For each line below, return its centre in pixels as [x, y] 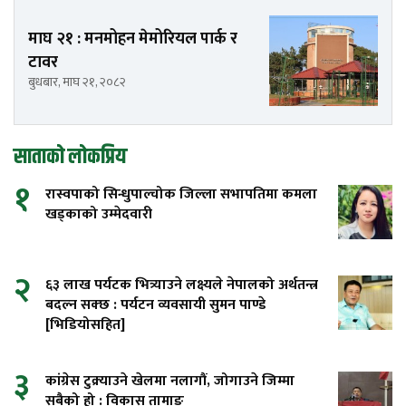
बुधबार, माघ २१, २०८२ [77, 82]
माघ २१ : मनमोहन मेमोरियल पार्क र [133, 39]
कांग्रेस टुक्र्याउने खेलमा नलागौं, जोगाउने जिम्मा [170, 382]
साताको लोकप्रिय [70, 157]
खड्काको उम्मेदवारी [99, 215]
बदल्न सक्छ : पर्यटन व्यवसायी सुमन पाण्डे [155, 305]
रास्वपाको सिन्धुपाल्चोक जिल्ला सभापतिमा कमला [181, 195]
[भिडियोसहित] [85, 325]
